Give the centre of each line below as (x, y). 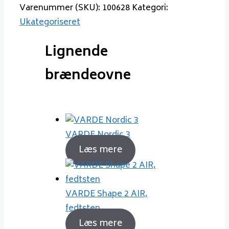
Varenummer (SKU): (61, 8)
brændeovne (88, 76)
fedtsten (83, 208)
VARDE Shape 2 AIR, (107, 194)
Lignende (76, 52)
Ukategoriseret (50, 23)
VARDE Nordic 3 (98, 135)
